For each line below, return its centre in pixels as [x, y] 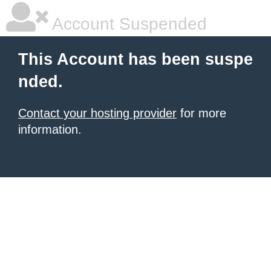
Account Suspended [128, 24]
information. [50, 129]
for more [201, 113]
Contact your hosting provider [97, 113]
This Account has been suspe [135, 59]
